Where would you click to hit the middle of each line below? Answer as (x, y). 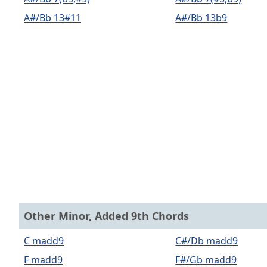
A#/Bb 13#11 (52, 18)
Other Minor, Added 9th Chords (106, 216)
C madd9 (44, 241)
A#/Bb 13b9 (201, 18)
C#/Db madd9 (207, 241)
